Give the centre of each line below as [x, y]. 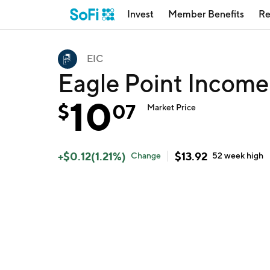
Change [146, 155]
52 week [230, 155]
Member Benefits [206, 14]
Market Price [172, 107]
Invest [140, 14]
